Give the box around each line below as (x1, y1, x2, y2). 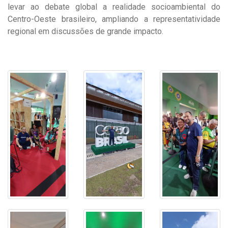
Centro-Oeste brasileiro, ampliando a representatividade (8, 14, 220, 24)
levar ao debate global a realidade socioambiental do (8, 2, 220, 12)
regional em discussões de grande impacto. (8, 26, 163, 37)
